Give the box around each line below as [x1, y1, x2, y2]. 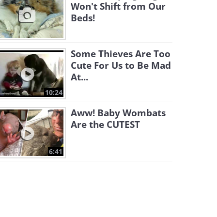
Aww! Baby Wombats [71, 107, 166, 119]
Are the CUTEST [71, 118, 140, 131]
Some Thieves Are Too [71, 47, 170, 60]
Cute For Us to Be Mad [71, 59, 171, 72]
